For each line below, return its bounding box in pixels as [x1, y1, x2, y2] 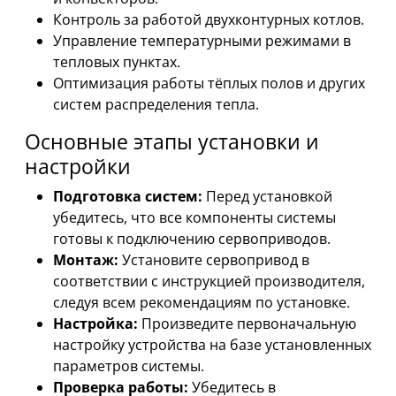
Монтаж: [53, 249, 118, 270]
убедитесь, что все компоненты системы [53, 207, 336, 227]
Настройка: [53, 313, 138, 333]
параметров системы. [53, 355, 204, 376]
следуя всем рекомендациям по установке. [53, 292, 350, 312]
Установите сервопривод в [118, 249, 309, 270]
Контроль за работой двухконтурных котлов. [53, 9, 364, 29]
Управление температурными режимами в [53, 30, 351, 50]
